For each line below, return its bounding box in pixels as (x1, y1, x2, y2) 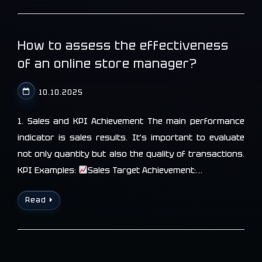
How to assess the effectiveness (18, 37, 229, 54)
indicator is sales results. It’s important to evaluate (18, 132, 244, 143)
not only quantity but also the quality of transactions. (18, 148, 244, 159)
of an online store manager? (18, 56, 197, 72)
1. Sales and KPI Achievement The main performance (18, 115, 244, 126)
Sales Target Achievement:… (87, 164, 202, 175)
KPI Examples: (18, 164, 78, 175)
